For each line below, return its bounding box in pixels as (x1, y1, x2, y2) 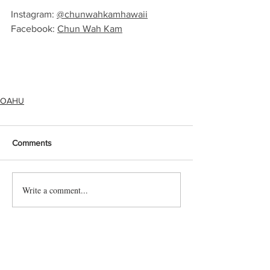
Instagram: (11, 9, 57, 19)
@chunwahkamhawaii (57, 9, 148, 19)
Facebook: (11, 24, 57, 34)
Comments (12, 138, 52, 148)
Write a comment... (22, 184, 88, 196)
